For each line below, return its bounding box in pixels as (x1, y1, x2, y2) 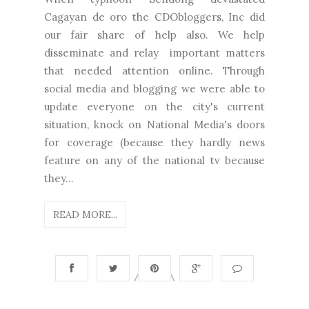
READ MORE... (53, 208, 117, 221)
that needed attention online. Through (44, 63, 265, 77)
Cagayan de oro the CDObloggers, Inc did (44, 10, 265, 23)
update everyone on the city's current (44, 99, 265, 113)
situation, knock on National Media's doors (44, 117, 265, 131)
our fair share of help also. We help (44, 28, 265, 41)
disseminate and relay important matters (44, 46, 265, 59)
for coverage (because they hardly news (44, 135, 265, 149)
